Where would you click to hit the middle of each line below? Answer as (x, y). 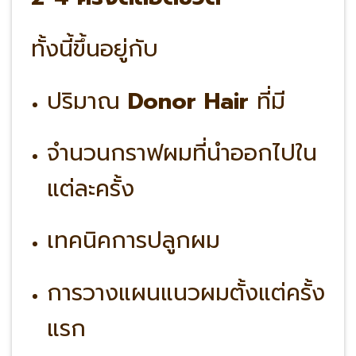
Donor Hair (188, 101)
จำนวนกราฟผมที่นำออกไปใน (182, 153)
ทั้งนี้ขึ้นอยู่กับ (94, 49)
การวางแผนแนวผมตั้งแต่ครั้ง (186, 292)
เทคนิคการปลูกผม (133, 241)
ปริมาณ (87, 101)
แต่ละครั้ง (90, 188)
